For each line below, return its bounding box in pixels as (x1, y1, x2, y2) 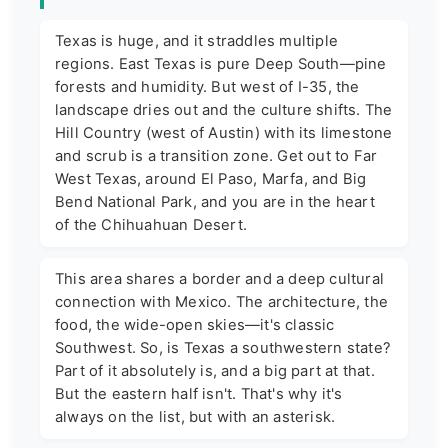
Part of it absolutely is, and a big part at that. (55, 362, 375, 381)
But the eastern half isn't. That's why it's (55, 385, 343, 404)
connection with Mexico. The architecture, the (55, 293, 389, 312)
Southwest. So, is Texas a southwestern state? (55, 339, 391, 358)
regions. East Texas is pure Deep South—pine (55, 55, 387, 74)
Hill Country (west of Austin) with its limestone (55, 124, 393, 143)
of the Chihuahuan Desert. (55, 216, 247, 235)
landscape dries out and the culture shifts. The (55, 101, 393, 120)
